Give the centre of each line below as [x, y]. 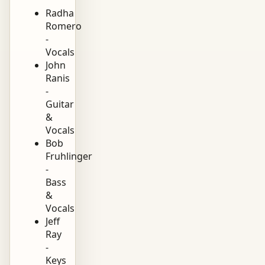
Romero [64, 26]
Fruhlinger [69, 156]
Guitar [60, 104]
